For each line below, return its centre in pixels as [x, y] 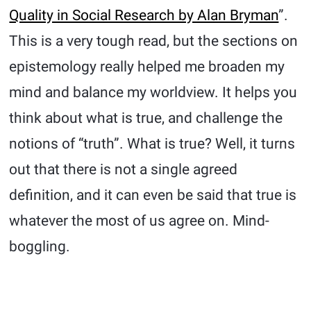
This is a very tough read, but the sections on [154, 41]
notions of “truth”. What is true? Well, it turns [152, 144]
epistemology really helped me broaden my [147, 67]
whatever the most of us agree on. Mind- [140, 221]
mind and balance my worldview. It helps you [153, 93]
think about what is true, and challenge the [146, 118]
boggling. [40, 247]
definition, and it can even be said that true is [153, 195]
